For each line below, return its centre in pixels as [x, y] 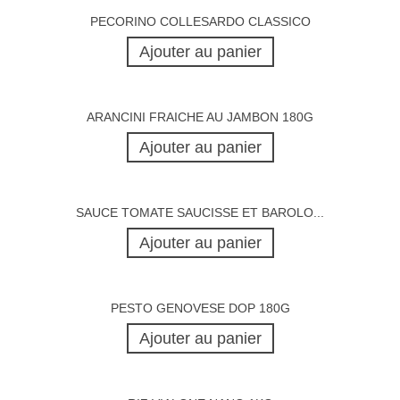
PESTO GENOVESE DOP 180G [200, 308]
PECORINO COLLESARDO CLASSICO [200, 22]
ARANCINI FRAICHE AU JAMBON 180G [200, 117]
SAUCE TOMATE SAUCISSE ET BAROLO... [200, 213]
